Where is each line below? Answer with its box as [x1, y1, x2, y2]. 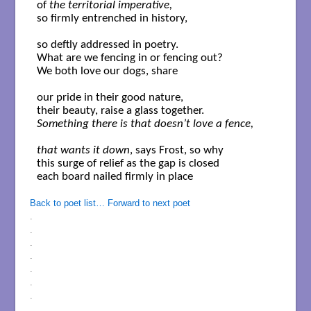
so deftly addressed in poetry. [36, 39, 181, 51]
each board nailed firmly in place [36, 171, 193, 183]
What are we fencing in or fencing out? [36, 52, 223, 65]
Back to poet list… [29, 198, 105, 209]
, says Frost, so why [129, 144, 224, 157]
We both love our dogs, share [36, 65, 180, 78]
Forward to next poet [107, 198, 190, 209]
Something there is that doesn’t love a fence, [36, 118, 253, 131]
